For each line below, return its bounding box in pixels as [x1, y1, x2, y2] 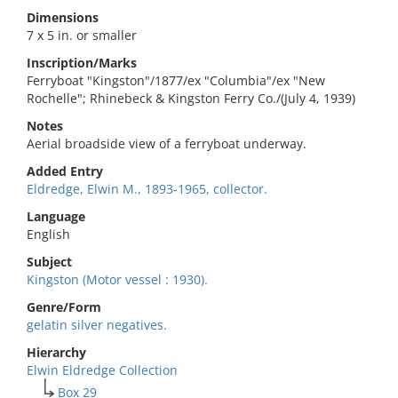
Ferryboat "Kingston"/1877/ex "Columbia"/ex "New [27, 72, 325, 89]
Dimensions [27, 9, 99, 26]
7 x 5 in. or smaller [27, 27, 137, 44]
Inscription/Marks [27, 54, 137, 71]
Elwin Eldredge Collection [27, 362, 178, 378]
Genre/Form [27, 298, 101, 315]
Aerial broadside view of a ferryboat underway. [27, 135, 306, 152]
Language [27, 208, 85, 225]
